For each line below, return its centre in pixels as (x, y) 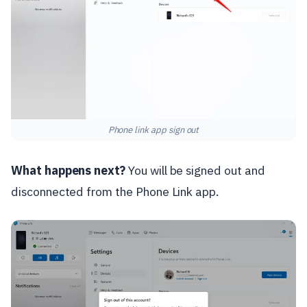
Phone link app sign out (153, 130)
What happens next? (69, 170)
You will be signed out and (195, 170)
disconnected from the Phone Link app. (115, 191)
